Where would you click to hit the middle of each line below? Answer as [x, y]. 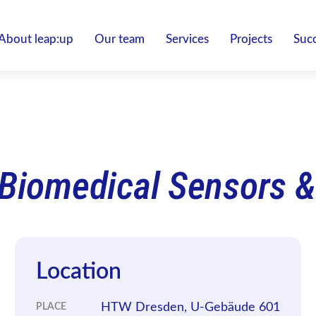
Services [187, 39]
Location [78, 272]
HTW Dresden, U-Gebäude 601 [191, 308]
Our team [120, 39]
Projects [251, 39]
